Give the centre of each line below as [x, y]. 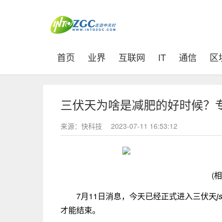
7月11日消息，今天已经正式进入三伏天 [146, 196]
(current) [91, 56]
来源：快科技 [82, 126]
